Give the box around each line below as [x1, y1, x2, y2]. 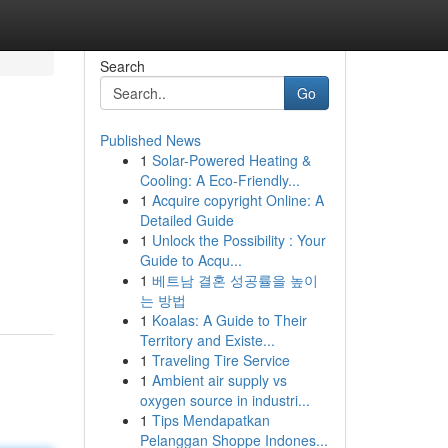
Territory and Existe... [139, 330, 275, 350]
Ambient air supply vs [151, 370, 287, 390]
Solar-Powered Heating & [151, 150, 311, 170]
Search [99, 56, 145, 76]
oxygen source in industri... [139, 390, 310, 410]
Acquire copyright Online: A [151, 190, 324, 210]
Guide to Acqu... [139, 250, 242, 270]
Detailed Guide [139, 210, 234, 230]
